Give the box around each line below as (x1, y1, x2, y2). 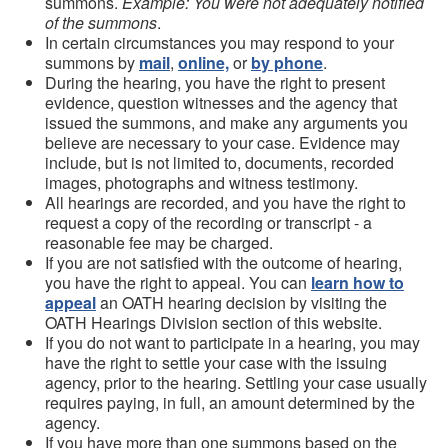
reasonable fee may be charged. (45, 231, 273, 254)
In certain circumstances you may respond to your (45, 31, 394, 54)
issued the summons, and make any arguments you (45, 111, 408, 134)
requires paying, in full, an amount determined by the (45, 391, 415, 414)
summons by (45, 51, 139, 74)
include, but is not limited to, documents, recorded (45, 151, 394, 174)
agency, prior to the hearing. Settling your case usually (45, 371, 427, 394)
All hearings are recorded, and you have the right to (45, 191, 406, 214)
